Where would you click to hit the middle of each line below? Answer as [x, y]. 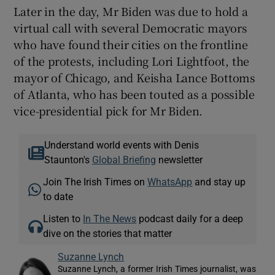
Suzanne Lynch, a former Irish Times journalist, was [157, 269]
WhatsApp [170, 181]
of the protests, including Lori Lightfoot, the [132, 60]
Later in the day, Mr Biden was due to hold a [131, 11]
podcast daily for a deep [190, 218]
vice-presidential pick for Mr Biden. [108, 110]
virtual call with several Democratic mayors [130, 27]
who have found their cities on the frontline [131, 44]
